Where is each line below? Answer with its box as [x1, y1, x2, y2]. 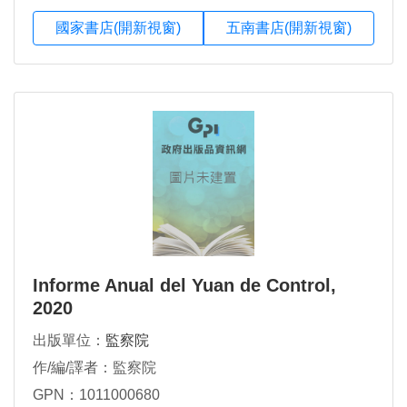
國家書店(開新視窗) [55, 20, 181, 36]
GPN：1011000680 [33, 387, 160, 403]
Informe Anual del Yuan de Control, [33, 275, 336, 296]
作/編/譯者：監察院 [33, 360, 156, 376]
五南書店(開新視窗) [226, 20, 352, 36]
